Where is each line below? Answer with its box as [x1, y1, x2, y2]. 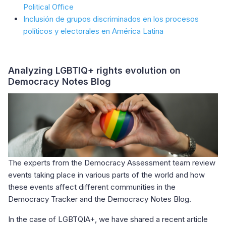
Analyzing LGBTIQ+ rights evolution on [8, 65, 181, 76]
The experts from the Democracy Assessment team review [8, 158, 215, 168]
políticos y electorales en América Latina [23, 26, 163, 36]
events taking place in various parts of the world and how [8, 170, 205, 180]
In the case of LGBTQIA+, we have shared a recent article [8, 214, 208, 224]
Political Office [23, 2, 74, 12]
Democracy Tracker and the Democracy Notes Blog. [8, 194, 191, 204]
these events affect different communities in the [8, 182, 176, 192]
